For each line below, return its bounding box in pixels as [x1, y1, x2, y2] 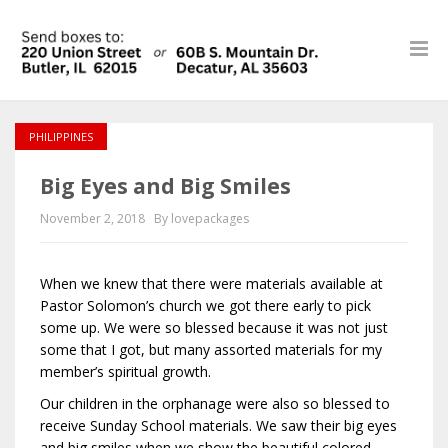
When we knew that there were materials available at [40, 274, 383, 293]
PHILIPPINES [29, 129, 93, 144]
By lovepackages [154, 210, 249, 227]
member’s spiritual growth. [40, 362, 211, 381]
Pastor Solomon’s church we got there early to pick [40, 296, 371, 315]
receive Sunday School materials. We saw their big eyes [40, 416, 397, 435]
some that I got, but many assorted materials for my [40, 340, 382, 359]
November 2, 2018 [40, 210, 145, 227]
